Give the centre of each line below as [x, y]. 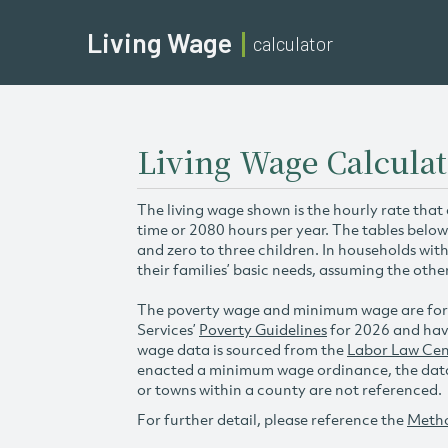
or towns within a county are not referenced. [289, 389]
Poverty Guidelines [263, 329]
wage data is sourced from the [242, 349]
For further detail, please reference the [272, 419]
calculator [293, 44]
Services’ [168, 329]
